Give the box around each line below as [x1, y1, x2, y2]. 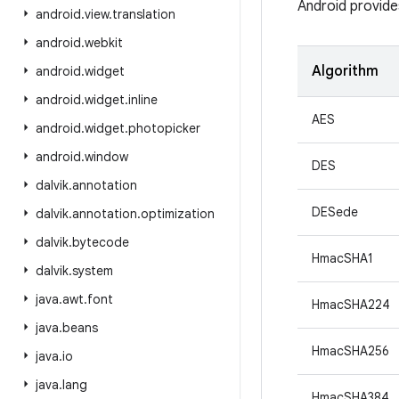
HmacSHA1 [312, 250, 373, 266]
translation [112, 6, 175, 22]
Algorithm [312, 62, 379, 80]
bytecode [72, 234, 129, 250]
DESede [312, 204, 358, 220]
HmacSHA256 [312, 343, 389, 359]
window [85, 149, 128, 165]
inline [128, 92, 158, 108]
